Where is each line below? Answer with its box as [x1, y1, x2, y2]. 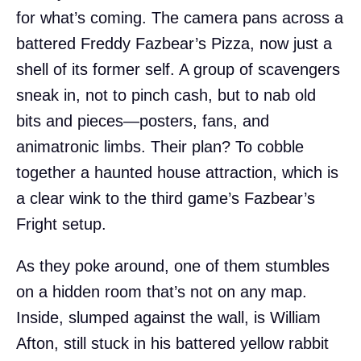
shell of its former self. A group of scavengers [16, 60, 340, 78]
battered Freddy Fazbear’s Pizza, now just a [16, 34, 332, 52]
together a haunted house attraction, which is [16, 163, 338, 181]
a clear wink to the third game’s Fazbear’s [16, 189, 315, 207]
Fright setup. [16, 214, 106, 233]
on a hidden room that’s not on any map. [16, 282, 307, 301]
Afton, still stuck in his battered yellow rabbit [16, 334, 329, 352]
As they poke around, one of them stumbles [16, 256, 330, 275]
